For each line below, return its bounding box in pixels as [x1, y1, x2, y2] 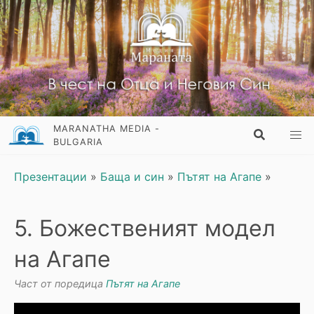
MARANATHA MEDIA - [53, 123, 161, 135]
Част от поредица [14, 278, 106, 290]
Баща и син [100, 170, 164, 184]
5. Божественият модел [14, 214, 275, 243]
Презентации [14, 170, 87, 184]
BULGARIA [53, 137, 104, 148]
